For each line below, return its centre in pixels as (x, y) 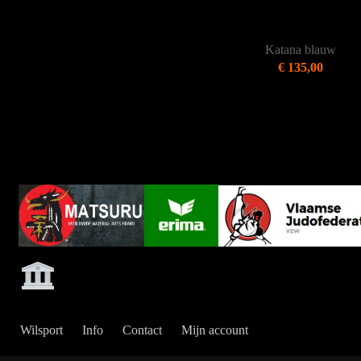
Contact (142, 330)
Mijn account (215, 330)
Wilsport (41, 330)
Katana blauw (301, 49)
